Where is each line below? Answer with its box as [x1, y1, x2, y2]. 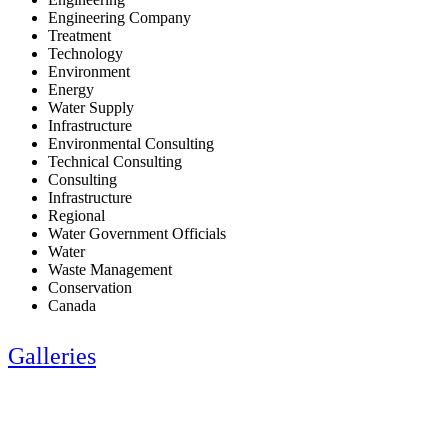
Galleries [8, 342, 96, 369]
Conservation [48, 278, 132, 296]
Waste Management [48, 260, 172, 278]
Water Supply [48, 98, 134, 116]
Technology [48, 44, 123, 62]
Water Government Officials [48, 224, 226, 242]
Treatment [48, 26, 111, 44]
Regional [48, 206, 105, 224]
